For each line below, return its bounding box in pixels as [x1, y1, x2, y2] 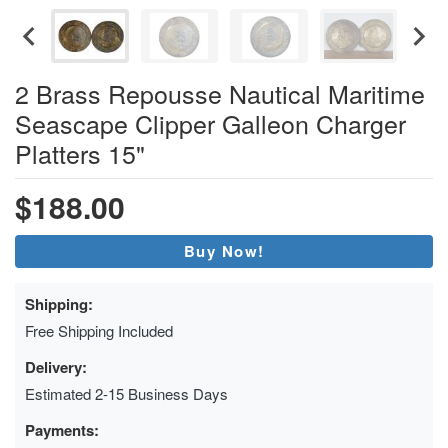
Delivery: [25, 355, 87, 378]
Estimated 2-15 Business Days [25, 382, 228, 404]
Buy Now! [183, 239, 265, 262]
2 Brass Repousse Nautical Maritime [15, 74, 425, 111]
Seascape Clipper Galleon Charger [15, 104, 406, 141]
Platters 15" [15, 134, 145, 171]
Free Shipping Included [25, 319, 173, 341]
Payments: [25, 418, 99, 441]
